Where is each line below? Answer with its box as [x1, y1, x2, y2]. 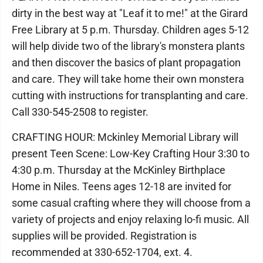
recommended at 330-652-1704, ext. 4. [12, 246, 193, 259]
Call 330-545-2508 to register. [12, 106, 149, 119]
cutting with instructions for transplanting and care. [12, 89, 248, 102]
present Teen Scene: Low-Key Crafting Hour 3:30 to [12, 147, 249, 160]
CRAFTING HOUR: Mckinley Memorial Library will [12, 131, 238, 144]
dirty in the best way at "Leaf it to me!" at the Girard [12, 7, 248, 20]
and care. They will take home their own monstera [12, 73, 244, 86]
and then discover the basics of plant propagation [12, 56, 241, 69]
